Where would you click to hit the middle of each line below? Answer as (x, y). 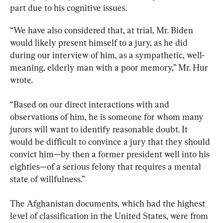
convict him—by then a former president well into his (111, 154)
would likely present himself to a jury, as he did (100, 42)
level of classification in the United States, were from (110, 216)
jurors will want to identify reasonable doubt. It (100, 129)
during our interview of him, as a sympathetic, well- (107, 55)
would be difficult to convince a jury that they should (111, 141)
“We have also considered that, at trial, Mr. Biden (103, 30)
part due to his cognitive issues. (68, 7)
